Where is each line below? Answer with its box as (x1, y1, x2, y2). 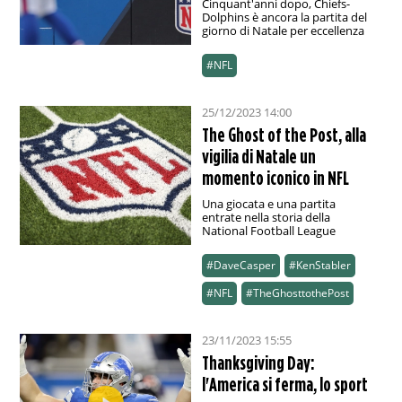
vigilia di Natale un (201, 145, 316, 168)
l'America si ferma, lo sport (201, 373, 368, 396)
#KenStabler (288, 258, 351, 274)
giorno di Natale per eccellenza (201, 22, 364, 39)
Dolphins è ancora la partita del (201, 9, 367, 26)
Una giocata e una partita (201, 196, 336, 213)
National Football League (201, 223, 336, 240)
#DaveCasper (205, 258, 275, 274)
